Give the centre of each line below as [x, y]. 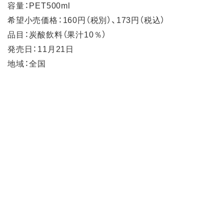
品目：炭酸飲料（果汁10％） [57, 34]
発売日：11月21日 [41, 48]
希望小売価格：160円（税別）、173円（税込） [86, 19]
